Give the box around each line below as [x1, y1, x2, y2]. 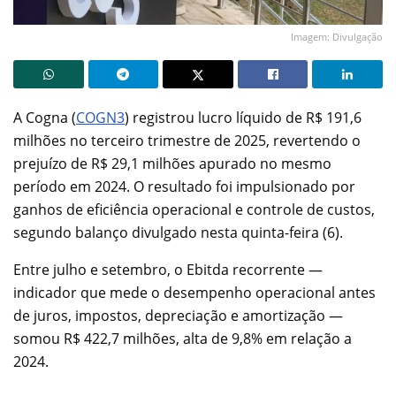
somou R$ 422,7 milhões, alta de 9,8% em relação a [13, 328, 352, 348]
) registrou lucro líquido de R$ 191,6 [125, 107, 362, 127]
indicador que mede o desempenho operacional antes [13, 282, 376, 302]
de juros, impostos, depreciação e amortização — [13, 305, 343, 325]
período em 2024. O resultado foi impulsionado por [13, 176, 355, 196]
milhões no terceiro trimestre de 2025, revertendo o [13, 130, 361, 150]
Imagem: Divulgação [291, 29, 383, 43]
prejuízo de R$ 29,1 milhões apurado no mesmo [13, 153, 331, 173]
